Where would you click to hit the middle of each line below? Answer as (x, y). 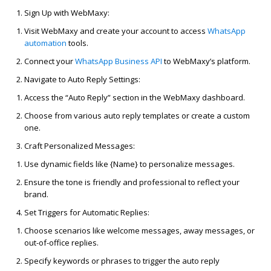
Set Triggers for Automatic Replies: (87, 213)
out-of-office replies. (61, 243)
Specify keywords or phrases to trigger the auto (113, 261)
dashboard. (223, 98)
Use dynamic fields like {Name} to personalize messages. (129, 164)
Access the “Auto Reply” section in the (94, 98)
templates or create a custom (195, 116)
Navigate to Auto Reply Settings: (82, 80)
